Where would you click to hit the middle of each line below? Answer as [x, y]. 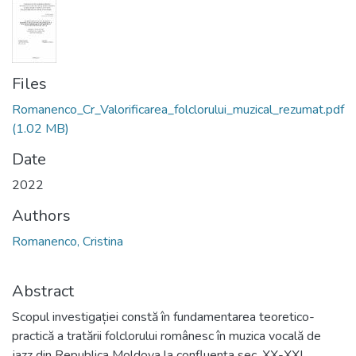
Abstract [43, 291]
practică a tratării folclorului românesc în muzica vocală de [166, 336]
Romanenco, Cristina [68, 242]
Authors [41, 216]
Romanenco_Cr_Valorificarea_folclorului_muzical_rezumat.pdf [178, 110]
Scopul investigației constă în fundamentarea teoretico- [163, 317]
